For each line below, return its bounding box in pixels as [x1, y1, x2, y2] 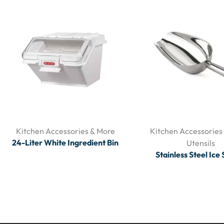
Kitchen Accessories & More [15, 125, 115, 136]
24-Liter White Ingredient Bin [12, 137, 119, 147]
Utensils [186, 137, 215, 148]
